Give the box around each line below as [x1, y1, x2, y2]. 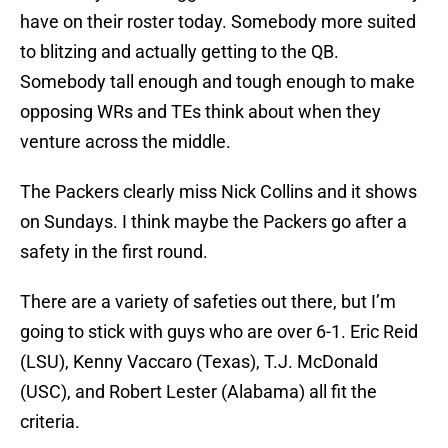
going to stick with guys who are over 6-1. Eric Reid [20, 321, 418, 343]
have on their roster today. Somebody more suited [20, 11, 416, 33]
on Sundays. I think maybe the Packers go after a [20, 211, 407, 233]
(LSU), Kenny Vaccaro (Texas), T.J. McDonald [20, 351, 378, 373]
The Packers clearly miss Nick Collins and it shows [20, 181, 417, 203]
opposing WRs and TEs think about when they [20, 101, 381, 123]
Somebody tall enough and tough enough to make [20, 71, 415, 93]
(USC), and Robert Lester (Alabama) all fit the [20, 381, 377, 403]
